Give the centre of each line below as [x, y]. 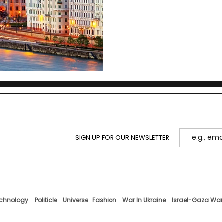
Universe [75, 200]
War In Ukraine [144, 200]
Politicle [46, 200]
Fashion [104, 200]
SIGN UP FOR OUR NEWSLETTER [119, 137]
